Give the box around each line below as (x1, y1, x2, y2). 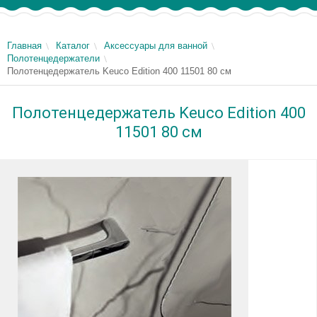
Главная (7, 40, 42, 51)
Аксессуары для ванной (104, 40, 207, 51)
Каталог (56, 40, 90, 51)
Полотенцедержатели (7, 53, 100, 64)
